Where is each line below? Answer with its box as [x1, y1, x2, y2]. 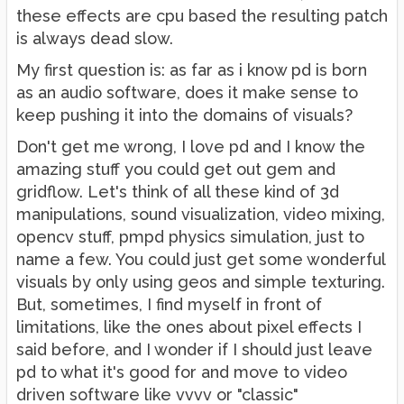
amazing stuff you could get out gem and [16, 160, 335, 179]
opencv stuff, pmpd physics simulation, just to [16, 227, 364, 246]
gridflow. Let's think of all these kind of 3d [16, 182, 339, 201]
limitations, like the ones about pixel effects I [16, 317, 362, 336]
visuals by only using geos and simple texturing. [16, 272, 385, 291]
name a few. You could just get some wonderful [16, 250, 385, 269]
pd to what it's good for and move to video [16, 363, 347, 381]
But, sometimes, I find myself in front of [16, 295, 322, 314]
